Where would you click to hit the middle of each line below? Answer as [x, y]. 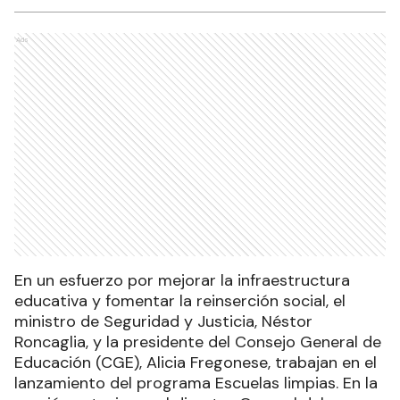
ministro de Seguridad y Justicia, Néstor [163, 321]
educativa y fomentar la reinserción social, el [180, 300]
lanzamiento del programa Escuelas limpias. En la [196, 383]
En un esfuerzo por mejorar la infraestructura [182, 280]
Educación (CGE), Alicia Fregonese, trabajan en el [196, 362]
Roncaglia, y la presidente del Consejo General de [198, 342]
